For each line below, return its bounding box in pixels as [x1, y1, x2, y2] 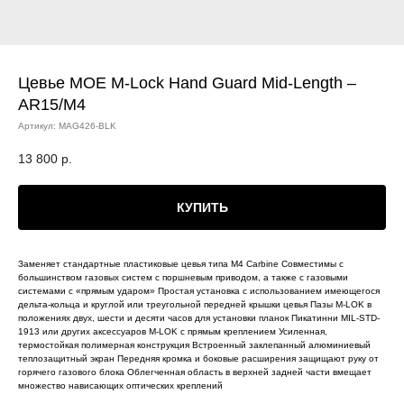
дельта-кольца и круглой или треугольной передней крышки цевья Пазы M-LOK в [18, 298, 372, 309]
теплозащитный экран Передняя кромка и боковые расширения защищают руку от [18, 353, 379, 363]
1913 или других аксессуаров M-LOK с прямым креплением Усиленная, [18, 326, 327, 336]
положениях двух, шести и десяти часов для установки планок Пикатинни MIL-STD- [18, 312, 380, 323]
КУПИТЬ [176, 199, 228, 215]
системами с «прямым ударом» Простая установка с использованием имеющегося [18, 285, 380, 296]
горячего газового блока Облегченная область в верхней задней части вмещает [18, 366, 372, 377]
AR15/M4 [18, 96, 86, 114]
